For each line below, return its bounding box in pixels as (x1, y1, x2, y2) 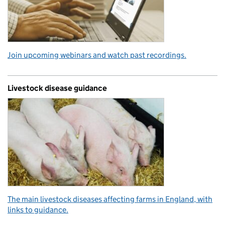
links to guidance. (8, 205, 68, 214)
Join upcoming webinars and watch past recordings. (8, 50, 186, 60)
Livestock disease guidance (8, 83, 107, 93)
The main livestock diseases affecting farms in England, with (8, 194, 212, 204)
